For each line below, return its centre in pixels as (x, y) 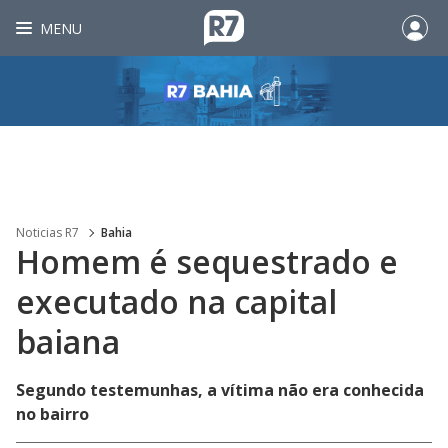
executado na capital (176, 301)
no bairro (52, 414)
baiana (68, 341)
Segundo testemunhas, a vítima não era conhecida (220, 390)
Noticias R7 (47, 232)
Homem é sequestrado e (207, 261)
